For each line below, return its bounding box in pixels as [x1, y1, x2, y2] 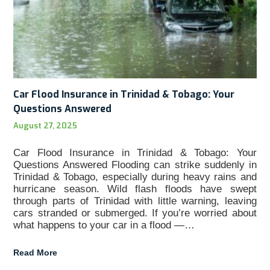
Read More [13, 248, 58, 258]
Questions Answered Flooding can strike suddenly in [13, 159, 257, 171]
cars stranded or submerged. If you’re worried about [13, 207, 257, 219]
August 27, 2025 [13, 121, 78, 131]
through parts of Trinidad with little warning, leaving [13, 195, 257, 207]
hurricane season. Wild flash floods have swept [13, 183, 257, 195]
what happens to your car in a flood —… [13, 219, 195, 231]
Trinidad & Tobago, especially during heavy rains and [13, 171, 257, 183]
